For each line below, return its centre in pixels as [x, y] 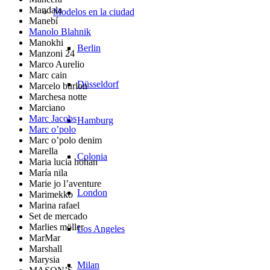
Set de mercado [58, 216]
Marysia [44, 259]
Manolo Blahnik [60, 31]
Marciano [47, 107]
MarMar [45, 237]
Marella [43, 151]
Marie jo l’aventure [65, 183]
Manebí [43, 20]
